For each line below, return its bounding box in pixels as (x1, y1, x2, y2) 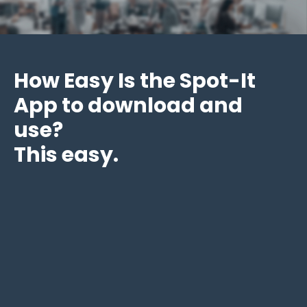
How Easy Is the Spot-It (14, 66, 256, 95)
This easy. (14, 140, 123, 169)
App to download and (14, 90, 243, 120)
